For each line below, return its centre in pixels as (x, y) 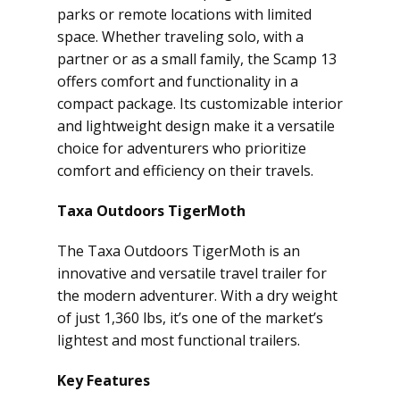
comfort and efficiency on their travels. (185, 171)
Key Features (104, 380)
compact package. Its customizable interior (200, 104)
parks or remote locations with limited (184, 14)
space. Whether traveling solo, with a (180, 37)
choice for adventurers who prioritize (182, 148)
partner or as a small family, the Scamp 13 (197, 59)
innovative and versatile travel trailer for (192, 273)
